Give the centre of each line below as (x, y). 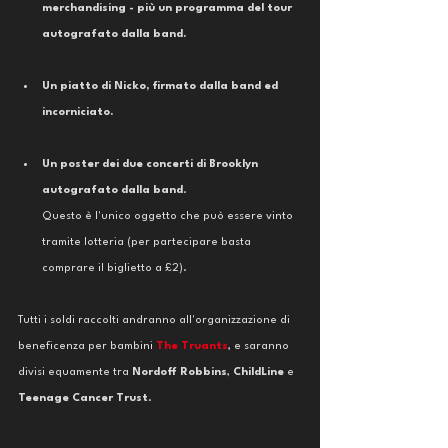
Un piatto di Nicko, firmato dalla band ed (161, 86)
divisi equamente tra (75, 372)
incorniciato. (79, 112)
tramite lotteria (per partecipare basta (148, 242)
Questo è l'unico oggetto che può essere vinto (169, 216)
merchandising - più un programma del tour (168, 8)
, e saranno (260, 346)
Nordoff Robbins (179, 372)
